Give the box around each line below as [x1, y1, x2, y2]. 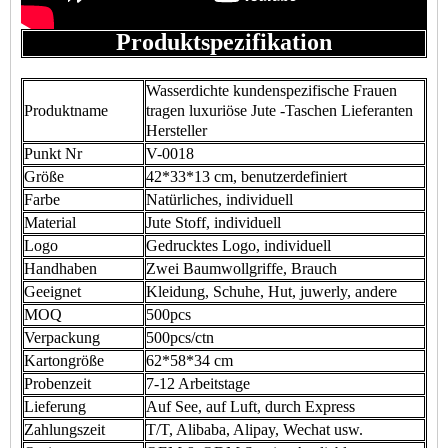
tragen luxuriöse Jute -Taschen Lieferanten [146, 102, 413, 119]
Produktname [24, 102, 108, 119]
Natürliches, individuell [146, 191, 293, 208]
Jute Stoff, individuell [146, 214, 281, 231]
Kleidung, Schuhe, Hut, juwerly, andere [146, 283, 397, 300]
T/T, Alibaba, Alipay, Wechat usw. [146, 421, 363, 438]
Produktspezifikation [116, 29, 332, 55]
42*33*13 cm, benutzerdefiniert [146, 168, 347, 185]
